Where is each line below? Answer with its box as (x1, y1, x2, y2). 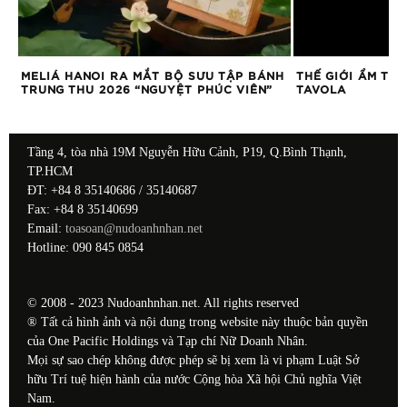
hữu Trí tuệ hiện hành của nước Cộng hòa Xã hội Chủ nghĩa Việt (27, 372, 362, 386)
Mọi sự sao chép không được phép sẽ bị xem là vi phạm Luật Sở (27, 352, 359, 367)
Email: (27, 221, 65, 235)
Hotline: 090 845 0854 (27, 240, 144, 254)
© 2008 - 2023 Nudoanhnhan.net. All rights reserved (27, 295, 299, 310)
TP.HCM (27, 164, 73, 178)
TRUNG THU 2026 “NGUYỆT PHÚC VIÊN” (21, 84, 273, 95)
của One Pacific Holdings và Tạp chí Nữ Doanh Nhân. (27, 333, 308, 348)
